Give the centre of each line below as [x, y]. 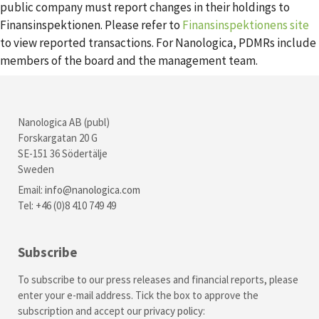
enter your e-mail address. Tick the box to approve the [138, 295]
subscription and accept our [81, 311]
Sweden [36, 169]
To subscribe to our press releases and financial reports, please [158, 279]
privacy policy [173, 311]
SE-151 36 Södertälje [63, 153]
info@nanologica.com [93, 190]
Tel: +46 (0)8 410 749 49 [67, 205]
